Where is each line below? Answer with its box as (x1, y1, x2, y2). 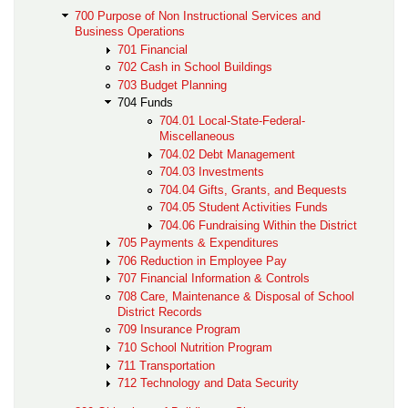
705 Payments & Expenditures (117, 236, 279, 250)
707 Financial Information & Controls (117, 271, 310, 286)
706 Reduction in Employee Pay (117, 253, 287, 268)
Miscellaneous (159, 128, 236, 143)
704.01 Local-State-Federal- (159, 113, 306, 127)
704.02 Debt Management (159, 147, 296, 161)
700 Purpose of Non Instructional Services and (75, 9, 321, 24)
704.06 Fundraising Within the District (159, 218, 358, 232)
